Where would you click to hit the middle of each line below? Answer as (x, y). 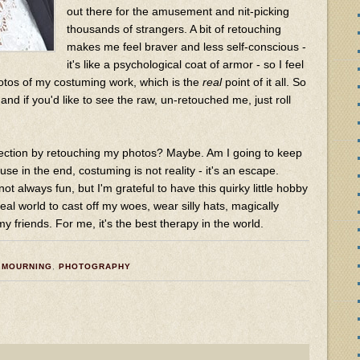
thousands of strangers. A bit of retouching (174, 29)
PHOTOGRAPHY (94, 266)
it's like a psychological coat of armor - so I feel (185, 64)
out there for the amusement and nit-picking (178, 11)
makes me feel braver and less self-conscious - (186, 46)
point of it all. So (264, 82)
